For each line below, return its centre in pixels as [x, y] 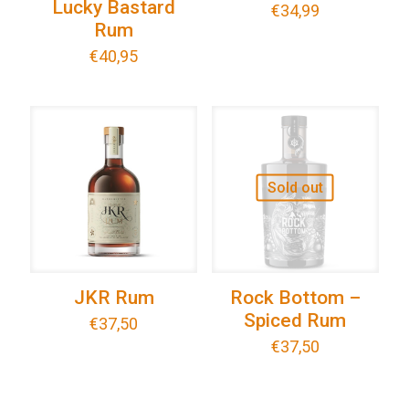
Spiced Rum [295, 321]
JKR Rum [114, 298]
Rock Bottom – [295, 298]
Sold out [295, 187]
